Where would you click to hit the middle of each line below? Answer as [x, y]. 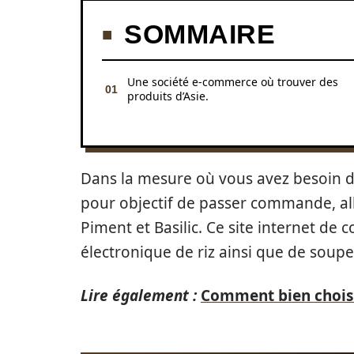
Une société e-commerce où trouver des [233, 82]
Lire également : [139, 296]
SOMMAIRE [200, 34]
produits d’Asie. [168, 96]
